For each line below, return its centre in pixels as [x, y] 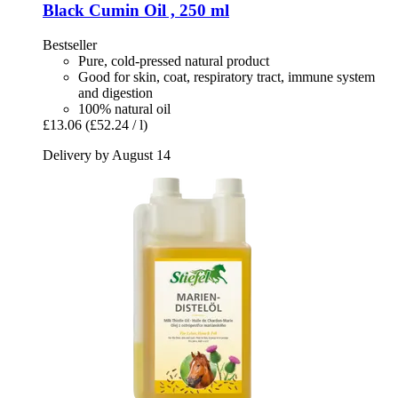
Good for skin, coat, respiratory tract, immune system [227, 76]
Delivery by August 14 [107, 155]
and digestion [115, 92]
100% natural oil [124, 108]
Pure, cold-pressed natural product [174, 60]
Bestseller [70, 44]
